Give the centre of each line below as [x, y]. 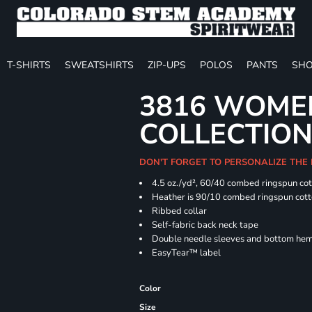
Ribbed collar [180, 211]
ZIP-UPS [167, 65]
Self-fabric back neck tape [205, 225]
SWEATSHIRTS [99, 65]
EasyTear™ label [187, 253]
